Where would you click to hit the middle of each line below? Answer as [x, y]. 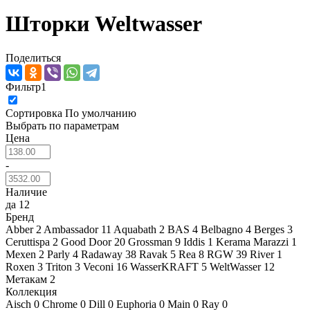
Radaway [103, 254]
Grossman [152, 241]
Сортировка [35, 113]
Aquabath [136, 229]
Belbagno [223, 229]
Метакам [28, 279]
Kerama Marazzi [254, 241]
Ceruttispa [29, 241]
